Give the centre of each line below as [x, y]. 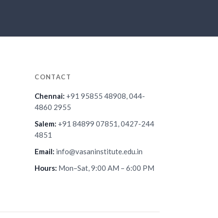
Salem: [46, 123]
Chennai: [50, 96]
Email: [45, 151]
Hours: [46, 168]
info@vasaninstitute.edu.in [99, 151]
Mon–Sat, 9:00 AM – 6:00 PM [106, 168]
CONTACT [53, 77]
